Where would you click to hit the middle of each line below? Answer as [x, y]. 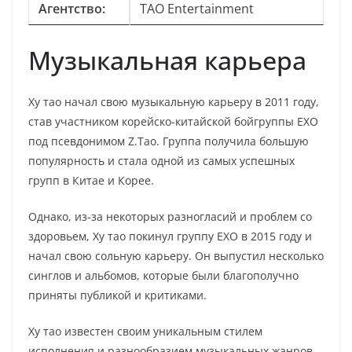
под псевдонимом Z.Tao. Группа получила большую [169, 141]
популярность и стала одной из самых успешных [161, 161]
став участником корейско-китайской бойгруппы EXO [173, 121]
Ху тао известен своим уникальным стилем [145, 331]
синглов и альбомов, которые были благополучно [163, 275]
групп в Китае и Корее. [91, 180]
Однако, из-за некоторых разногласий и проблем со [170, 216]
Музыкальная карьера [167, 60]
